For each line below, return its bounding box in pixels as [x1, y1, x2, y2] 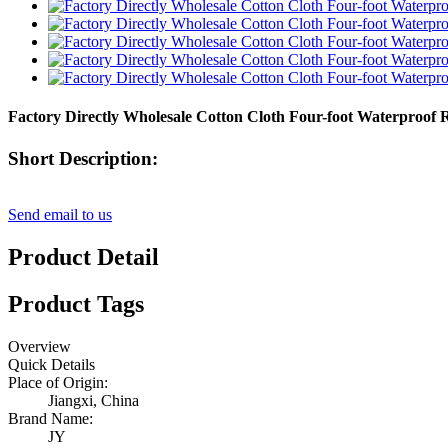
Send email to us [8, 206, 112, 224]
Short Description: [8, 147, 158, 169]
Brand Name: [8, 409, 93, 427]
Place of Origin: [8, 373, 108, 391]
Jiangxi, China [48, 391, 139, 409]
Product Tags [8, 291, 144, 318]
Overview [8, 337, 71, 355]
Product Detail [8, 244, 159, 271]
